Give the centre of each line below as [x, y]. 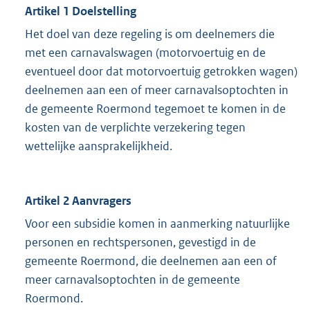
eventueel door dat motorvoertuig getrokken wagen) [161, 72]
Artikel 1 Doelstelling [81, 11]
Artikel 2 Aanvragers [78, 201]
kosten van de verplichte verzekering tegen [135, 128]
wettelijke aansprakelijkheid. [99, 146]
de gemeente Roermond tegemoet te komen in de [155, 109]
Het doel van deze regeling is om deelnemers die [150, 34]
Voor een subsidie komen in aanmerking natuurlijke [157, 224]
